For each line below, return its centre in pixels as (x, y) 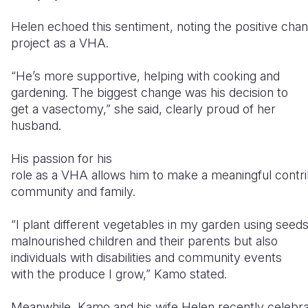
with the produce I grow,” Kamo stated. (119, 274)
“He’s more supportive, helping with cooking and (145, 76)
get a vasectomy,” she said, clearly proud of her (143, 109)
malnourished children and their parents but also (144, 241)
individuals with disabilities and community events (146, 258)
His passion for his (62, 159)
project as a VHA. (60, 43)
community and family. (73, 192)
